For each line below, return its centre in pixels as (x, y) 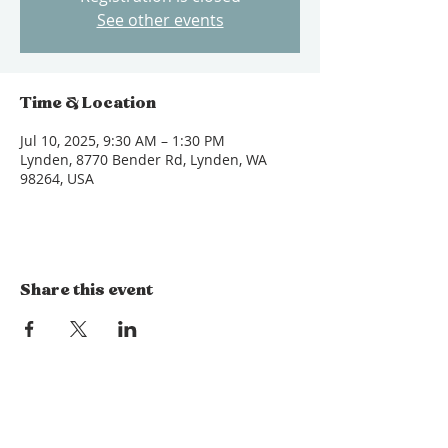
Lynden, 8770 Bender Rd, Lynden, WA (143, 159)
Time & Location (88, 102)
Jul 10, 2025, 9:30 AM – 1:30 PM (122, 140)
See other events (160, 20)
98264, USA (57, 178)
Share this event (86, 289)
